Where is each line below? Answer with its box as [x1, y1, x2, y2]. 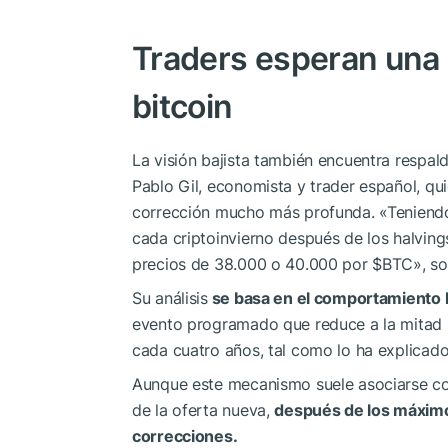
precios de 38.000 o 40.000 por [132, 254, 373, 275]
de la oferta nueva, [132, 400, 275, 421]
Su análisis [132, 288, 208, 309]
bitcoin [132, 87, 233, 127]
